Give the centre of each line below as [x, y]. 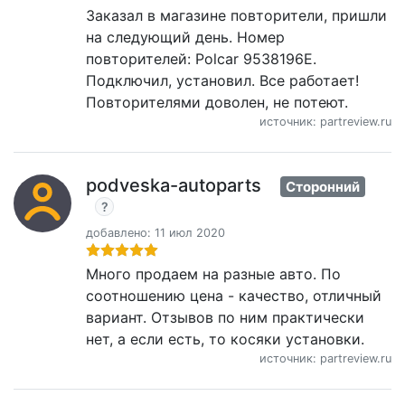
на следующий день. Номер [185, 37]
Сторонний [323, 187]
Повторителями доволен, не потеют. [217, 102]
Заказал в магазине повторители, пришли [236, 15]
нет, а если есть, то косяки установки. [225, 339]
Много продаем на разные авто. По [213, 273]
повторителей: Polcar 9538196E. [201, 59]
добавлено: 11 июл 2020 [155, 232]
